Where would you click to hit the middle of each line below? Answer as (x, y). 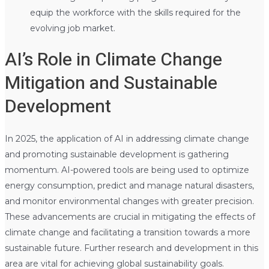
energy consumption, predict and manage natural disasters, (129, 185)
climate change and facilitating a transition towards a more (127, 232)
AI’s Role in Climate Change (113, 60)
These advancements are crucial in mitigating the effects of (130, 216)
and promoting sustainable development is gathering (116, 154)
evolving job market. (72, 28)
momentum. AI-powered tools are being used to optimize (127, 170)
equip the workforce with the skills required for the (135, 12)
